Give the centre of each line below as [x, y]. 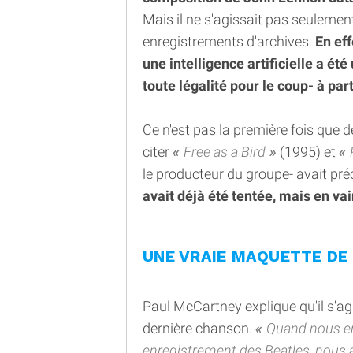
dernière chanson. [199, 328]
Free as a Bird [225, 151]
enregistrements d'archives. [229, 41]
